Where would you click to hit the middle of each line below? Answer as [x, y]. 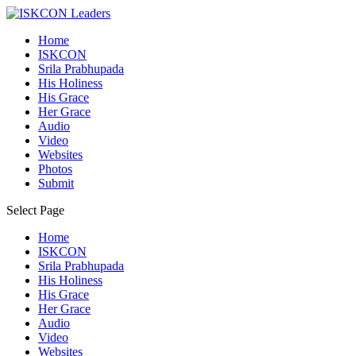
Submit [56, 183]
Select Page [35, 210]
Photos [55, 169]
